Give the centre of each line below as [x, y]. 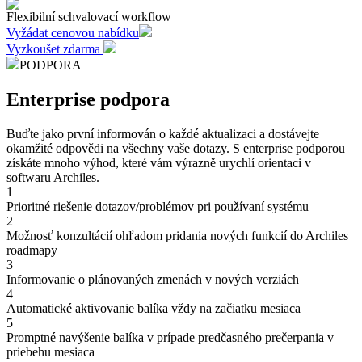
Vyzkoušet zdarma [55, 49]
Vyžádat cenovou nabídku [73, 33]
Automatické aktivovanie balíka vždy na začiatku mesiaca [154, 309]
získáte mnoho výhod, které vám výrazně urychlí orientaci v [159, 163]
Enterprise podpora [88, 100]
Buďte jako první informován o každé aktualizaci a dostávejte [163, 134]
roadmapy [32, 250]
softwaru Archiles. [53, 178]
